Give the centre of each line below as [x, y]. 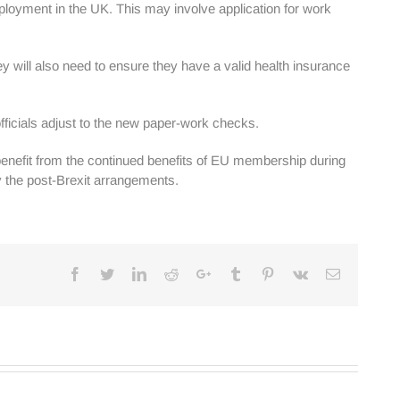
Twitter [133, 273]
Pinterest [298, 273]
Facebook [109, 273]
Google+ [235, 273]
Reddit [196, 273]
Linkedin [171, 273]
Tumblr [262, 273]
